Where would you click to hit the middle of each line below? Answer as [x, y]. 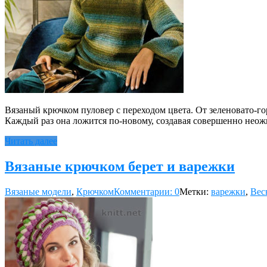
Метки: [195, 191]
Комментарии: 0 [147, 191]
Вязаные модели [38, 191]
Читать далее [31, 141]
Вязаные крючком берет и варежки [120, 166]
